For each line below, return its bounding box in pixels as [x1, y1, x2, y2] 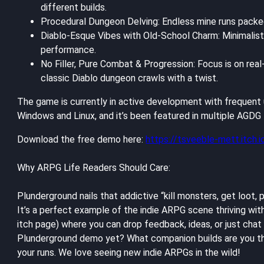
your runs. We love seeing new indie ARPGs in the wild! [17, 246, 241, 258]
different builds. [41, 1, 107, 13]
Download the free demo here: [17, 133, 146, 145]
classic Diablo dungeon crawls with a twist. [41, 72, 219, 84]
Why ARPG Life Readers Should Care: [17, 161, 171, 173]
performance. [41, 44, 97, 55]
